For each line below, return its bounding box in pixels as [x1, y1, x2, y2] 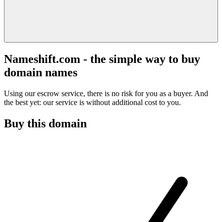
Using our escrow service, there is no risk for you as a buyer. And [4, 89, 208, 98]
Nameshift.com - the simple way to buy [4, 52, 200, 65]
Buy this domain [4, 116, 87, 130]
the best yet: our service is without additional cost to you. [4, 98, 181, 107]
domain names [4, 65, 77, 79]
